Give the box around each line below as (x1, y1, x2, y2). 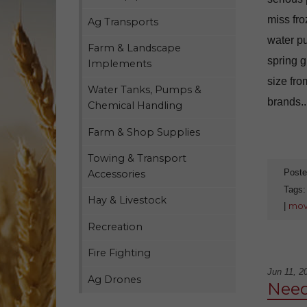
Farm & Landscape (88, 41, 182, 54)
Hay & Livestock (88, 194, 167, 207)
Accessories (88, 168, 146, 181)
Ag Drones (88, 273, 142, 286)
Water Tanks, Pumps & (88, 84, 202, 97)
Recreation (88, 220, 143, 233)
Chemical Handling (88, 99, 183, 112)
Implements (88, 57, 152, 70)
